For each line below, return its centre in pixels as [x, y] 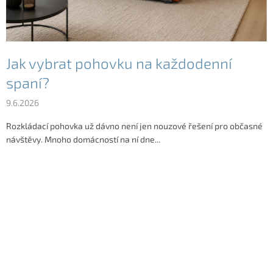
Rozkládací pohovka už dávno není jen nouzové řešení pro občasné [134, 126]
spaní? [28, 83]
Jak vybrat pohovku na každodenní [119, 63]
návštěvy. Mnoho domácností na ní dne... [83, 140]
